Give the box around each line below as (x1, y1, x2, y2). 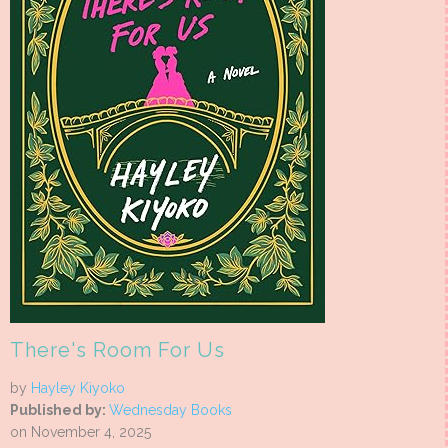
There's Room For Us (10, 338, 225, 363)
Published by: (10, 402, 109, 419)
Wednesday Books (109, 402, 232, 419)
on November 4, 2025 (10, 424, 151, 441)
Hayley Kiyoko (31, 380, 125, 397)
